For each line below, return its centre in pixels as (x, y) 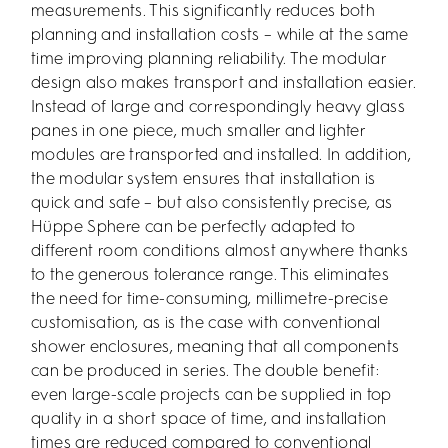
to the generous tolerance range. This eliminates (210, 275)
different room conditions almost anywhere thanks (220, 251)
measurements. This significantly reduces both (203, 11)
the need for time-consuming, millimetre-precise (209, 299)
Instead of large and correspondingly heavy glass (218, 107)
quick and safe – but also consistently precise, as (212, 203)
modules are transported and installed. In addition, (221, 155)
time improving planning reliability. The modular (209, 59)
